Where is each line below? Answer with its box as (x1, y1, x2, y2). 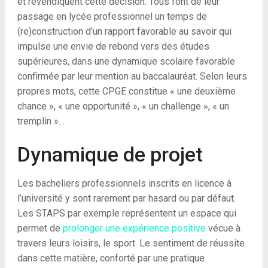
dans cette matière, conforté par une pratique (17, 252, 205, 264)
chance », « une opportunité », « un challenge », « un (17, 100, 229, 112)
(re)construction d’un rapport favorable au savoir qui (17, 26, 232, 37)
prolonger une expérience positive (62, 223, 206, 234)
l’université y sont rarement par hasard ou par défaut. (17, 193, 236, 204)
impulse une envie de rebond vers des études (17, 41, 209, 52)
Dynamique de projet (17, 142, 203, 166)
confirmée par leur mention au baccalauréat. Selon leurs (17, 71, 247, 82)
